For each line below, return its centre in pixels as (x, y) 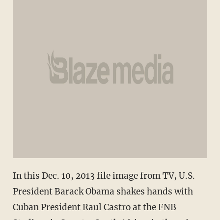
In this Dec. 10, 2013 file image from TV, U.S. (104, 176)
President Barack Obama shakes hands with (103, 192)
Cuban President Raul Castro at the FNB (94, 207)
